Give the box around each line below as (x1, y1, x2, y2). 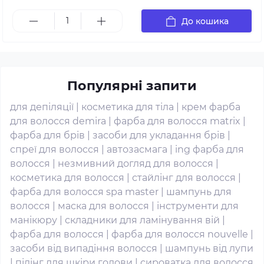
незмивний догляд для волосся (58, 158, 213, 169)
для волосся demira (10, 115, 106, 127)
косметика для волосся (10, 172, 124, 183)
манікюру (10, 214, 57, 226)
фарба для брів (10, 130, 85, 141)
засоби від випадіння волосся (10, 243, 157, 254)
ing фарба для (175, 144, 244, 155)
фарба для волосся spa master (10, 186, 159, 197)
